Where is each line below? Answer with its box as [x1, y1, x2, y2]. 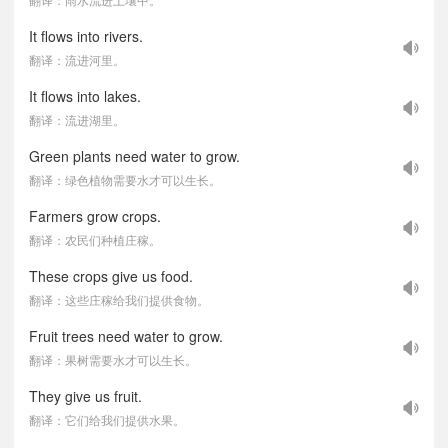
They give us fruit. [29, 386, 142, 406]
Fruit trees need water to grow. [29, 326, 223, 346]
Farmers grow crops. [29, 206, 161, 226]
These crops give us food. [29, 266, 193, 286]
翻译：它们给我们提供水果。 [29, 411, 185, 428]
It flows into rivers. [29, 26, 143, 46]
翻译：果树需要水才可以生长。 [29, 351, 197, 368]
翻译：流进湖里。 [29, 111, 125, 128]
